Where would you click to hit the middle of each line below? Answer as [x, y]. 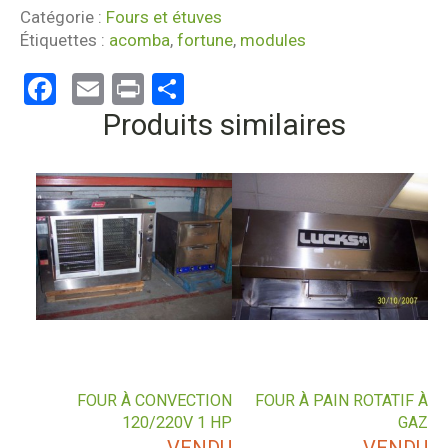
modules [273, 39]
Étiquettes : [64, 39]
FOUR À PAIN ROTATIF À [341, 400]
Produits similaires [224, 124]
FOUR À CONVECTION [155, 400]
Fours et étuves [164, 16]
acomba [139, 39]
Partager [245, 89]
